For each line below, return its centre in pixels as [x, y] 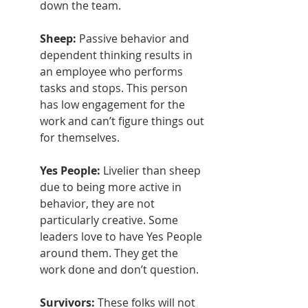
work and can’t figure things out [123, 121]
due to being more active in [112, 187]
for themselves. [80, 138]
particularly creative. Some [110, 220]
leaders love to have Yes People [122, 237]
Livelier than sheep [153, 171]
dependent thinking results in [118, 55]
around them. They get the [110, 253]
